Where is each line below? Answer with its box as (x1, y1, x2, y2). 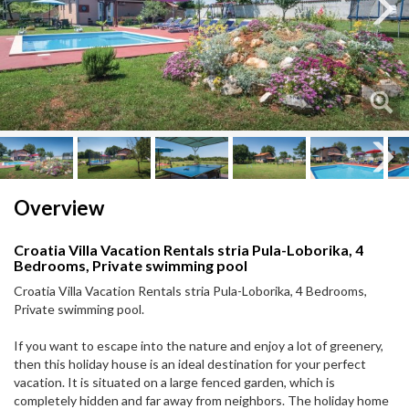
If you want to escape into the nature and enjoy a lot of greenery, (14, 338, 383, 354)
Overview (14, 195, 104, 221)
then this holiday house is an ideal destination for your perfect (14, 356, 366, 372)
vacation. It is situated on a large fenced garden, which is (14, 374, 335, 391)
